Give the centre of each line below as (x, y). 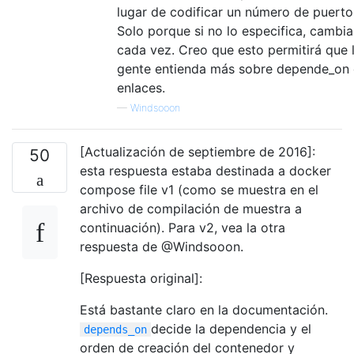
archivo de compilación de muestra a (191, 209)
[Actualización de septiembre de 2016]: (198, 152)
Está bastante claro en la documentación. (204, 310)
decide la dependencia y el (231, 329)
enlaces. (141, 88)
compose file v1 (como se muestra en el (199, 190)
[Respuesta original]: (141, 279)
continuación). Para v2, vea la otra (183, 228)
